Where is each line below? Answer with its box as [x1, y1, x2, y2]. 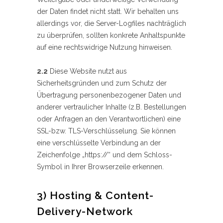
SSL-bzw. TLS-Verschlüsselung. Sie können [37, 127, 176, 135]
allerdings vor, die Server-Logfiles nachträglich [37, 19, 186, 28]
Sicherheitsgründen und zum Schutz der [37, 79, 167, 88]
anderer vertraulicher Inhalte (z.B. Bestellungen [37, 103, 186, 111]
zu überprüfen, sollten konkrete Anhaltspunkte [37, 31, 185, 40]
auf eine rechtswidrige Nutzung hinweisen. [37, 43, 172, 52]
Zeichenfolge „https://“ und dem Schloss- [37, 151, 172, 159]
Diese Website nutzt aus [48, 67, 127, 76]
